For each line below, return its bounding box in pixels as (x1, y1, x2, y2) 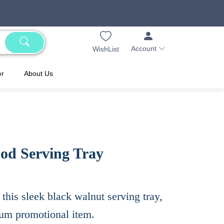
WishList (92, 44, 119, 53)
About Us (24, 69, 53, 78)
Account (131, 44, 158, 53)
